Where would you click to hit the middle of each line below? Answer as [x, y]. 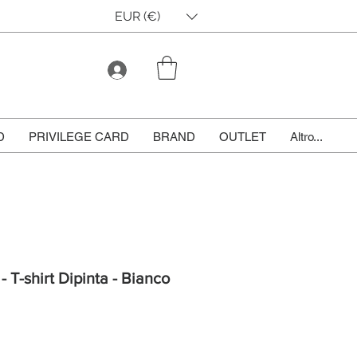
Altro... [306, 136]
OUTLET [243, 136]
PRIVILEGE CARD [79, 136]
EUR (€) [137, 16]
